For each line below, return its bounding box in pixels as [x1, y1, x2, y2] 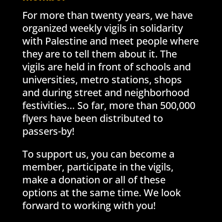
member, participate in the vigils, [22, 160, 173, 173]
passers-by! [22, 124, 74, 138]
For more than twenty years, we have [22, 8, 193, 22]
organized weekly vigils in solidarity [22, 21, 183, 35]
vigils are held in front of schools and [22, 59, 191, 73]
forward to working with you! [22, 198, 156, 212]
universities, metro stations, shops [22, 72, 182, 86]
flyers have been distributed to [22, 111, 163, 125]
